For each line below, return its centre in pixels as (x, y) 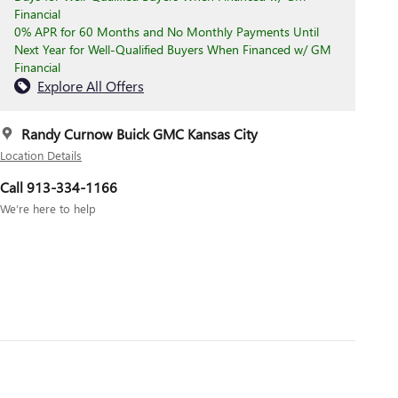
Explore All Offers (91, 86)
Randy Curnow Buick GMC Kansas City (139, 134)
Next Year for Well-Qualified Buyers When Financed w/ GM (173, 50)
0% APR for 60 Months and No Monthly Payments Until (167, 32)
